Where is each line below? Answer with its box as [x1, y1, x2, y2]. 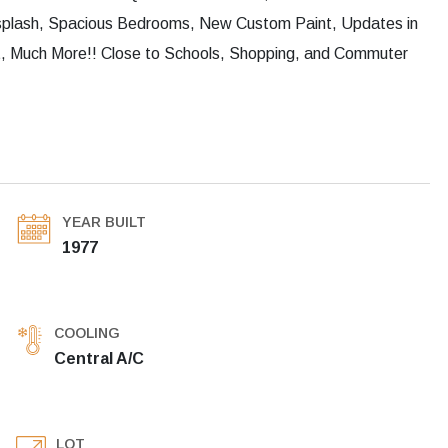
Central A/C [54, 350, 144, 368]
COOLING [54, 325, 120, 342]
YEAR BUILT [62, 214, 146, 231]
